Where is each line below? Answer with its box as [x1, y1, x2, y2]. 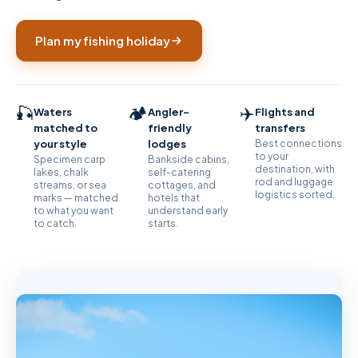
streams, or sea [34, 179, 106, 191]
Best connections [255, 137, 342, 149]
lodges [148, 137, 186, 150]
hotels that [148, 192, 200, 204]
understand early [148, 205, 228, 217]
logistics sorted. [255, 189, 335, 201]
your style [34, 137, 87, 150]
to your [255, 150, 288, 162]
